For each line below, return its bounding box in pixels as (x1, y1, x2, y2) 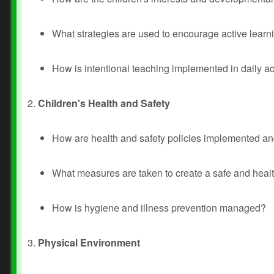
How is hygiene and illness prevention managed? (52, 201, 266, 215)
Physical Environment (38, 235, 140, 250)
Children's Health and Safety (38, 96, 170, 110)
